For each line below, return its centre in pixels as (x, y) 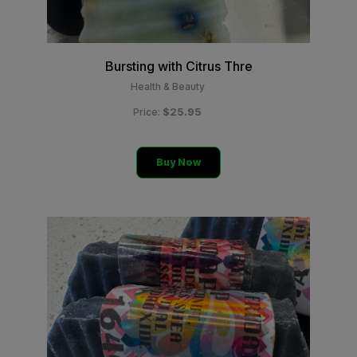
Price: (148, 112)
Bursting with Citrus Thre (178, 66)
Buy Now (178, 162)
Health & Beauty (167, 86)
